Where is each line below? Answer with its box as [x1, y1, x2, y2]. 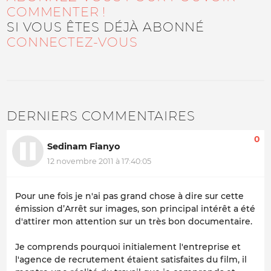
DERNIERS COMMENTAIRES [7, 108, 195, 123]
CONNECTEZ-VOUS [7, 34, 138, 50]
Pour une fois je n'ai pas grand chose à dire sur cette [15, 191, 244, 202]
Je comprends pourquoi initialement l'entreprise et [15, 241, 241, 253]
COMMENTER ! [7, 4, 106, 19]
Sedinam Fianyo [47, 140, 120, 152]
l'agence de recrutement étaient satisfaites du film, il [15, 254, 247, 266]
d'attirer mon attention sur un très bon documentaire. [15, 216, 252, 227]
